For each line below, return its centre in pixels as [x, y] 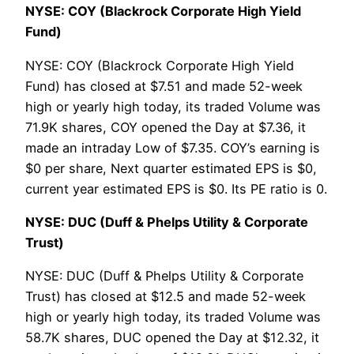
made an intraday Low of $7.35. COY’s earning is [173, 147]
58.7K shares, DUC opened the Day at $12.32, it [172, 338]
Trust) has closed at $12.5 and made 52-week [166, 297]
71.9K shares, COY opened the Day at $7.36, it [166, 127]
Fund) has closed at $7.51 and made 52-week [164, 86]
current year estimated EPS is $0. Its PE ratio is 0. [176, 188]
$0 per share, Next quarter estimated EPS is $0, [171, 168]
